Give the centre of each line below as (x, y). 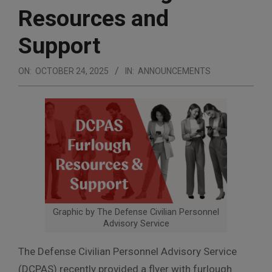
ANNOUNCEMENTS (174, 71)
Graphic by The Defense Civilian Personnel (136, 212)
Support (59, 45)
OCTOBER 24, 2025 (72, 71)
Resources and (93, 18)
